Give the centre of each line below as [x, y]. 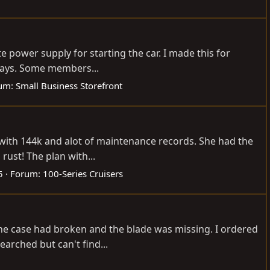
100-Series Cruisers [83, 174]
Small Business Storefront [69, 86]
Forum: [27, 174]
